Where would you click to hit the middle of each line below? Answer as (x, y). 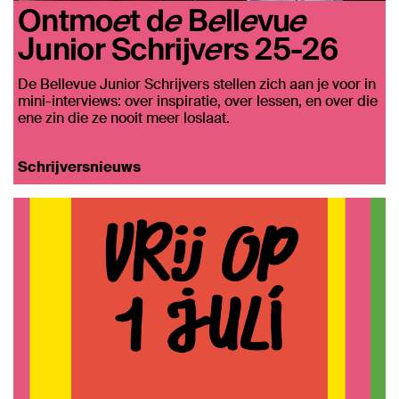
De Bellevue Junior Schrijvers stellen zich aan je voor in (197, 85)
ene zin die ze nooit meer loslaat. (124, 118)
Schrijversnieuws (79, 167)
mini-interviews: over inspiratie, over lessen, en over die (198, 102)
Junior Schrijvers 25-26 (178, 48)
